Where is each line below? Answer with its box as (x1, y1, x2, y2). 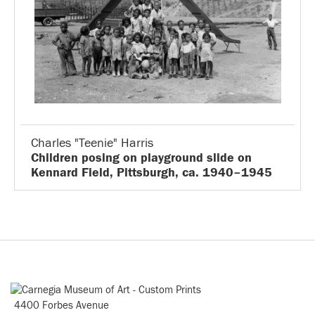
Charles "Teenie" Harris (31, 136, 153, 150)
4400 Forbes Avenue (14, 300, 109, 311)
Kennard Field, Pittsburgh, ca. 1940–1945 (31, 165, 272, 180)
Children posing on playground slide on (31, 150, 252, 165)
